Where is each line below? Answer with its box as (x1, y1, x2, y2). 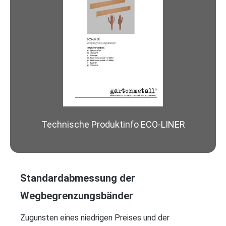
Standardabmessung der (20, 172, 135, 184)
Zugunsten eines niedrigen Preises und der (20, 212, 169, 222)
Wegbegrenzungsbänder (20, 189, 133, 202)
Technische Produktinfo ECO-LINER (41, 119, 185, 130)
